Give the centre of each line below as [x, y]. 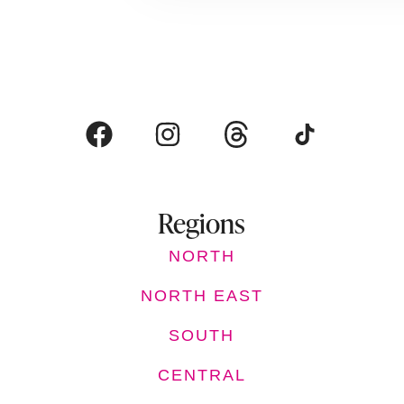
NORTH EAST [202, 296]
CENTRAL [202, 375]
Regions [202, 223]
